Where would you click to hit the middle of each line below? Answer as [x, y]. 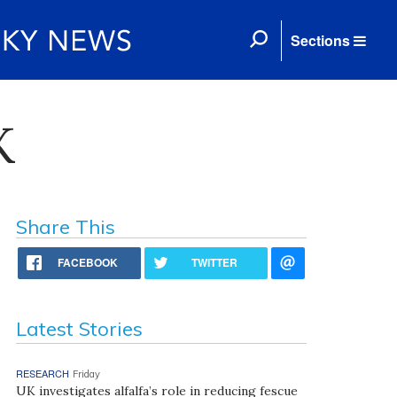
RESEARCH [42, 373]
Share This [65, 227]
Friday [86, 374]
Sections [320, 40]
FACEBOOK [88, 262]
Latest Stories [79, 329]
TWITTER [215, 262]
